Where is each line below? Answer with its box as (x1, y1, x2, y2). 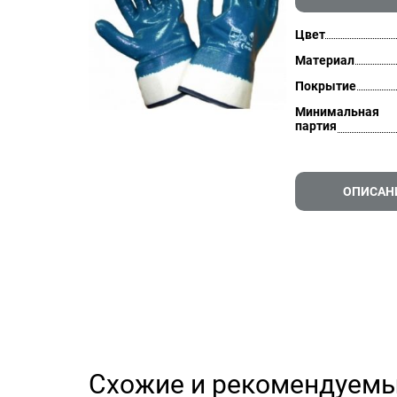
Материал (294, 53, 354, 67)
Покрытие (294, 79, 356, 93)
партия (294, 119, 337, 133)
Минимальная (294, 105, 379, 119)
